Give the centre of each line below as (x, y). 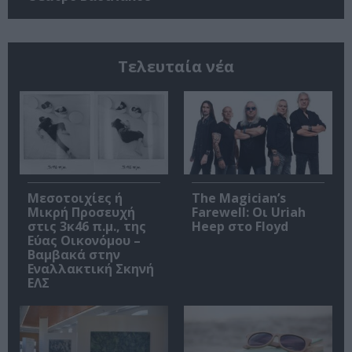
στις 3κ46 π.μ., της (87, 227)
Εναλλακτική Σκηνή (91, 269)
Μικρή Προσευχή (81, 213)
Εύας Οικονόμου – (84, 241)
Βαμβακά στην (74, 255)
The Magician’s (239, 198)
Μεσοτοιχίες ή (75, 198)
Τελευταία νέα (176, 66)
